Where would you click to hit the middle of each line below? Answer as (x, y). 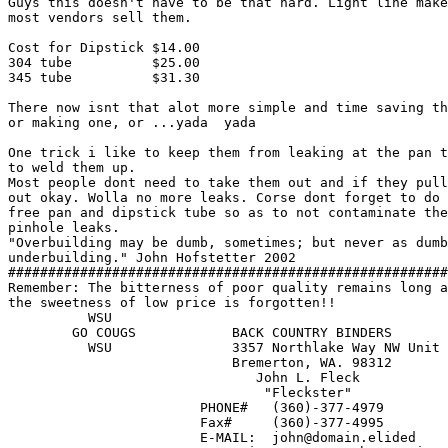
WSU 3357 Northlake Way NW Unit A (40, 347)
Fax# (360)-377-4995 (196, 422)
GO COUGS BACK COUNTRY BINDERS (40, 332)
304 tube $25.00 (104, 62)
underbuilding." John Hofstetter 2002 (152, 257)
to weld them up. (72, 167)
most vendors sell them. (100, 17)
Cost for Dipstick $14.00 (104, 47)
